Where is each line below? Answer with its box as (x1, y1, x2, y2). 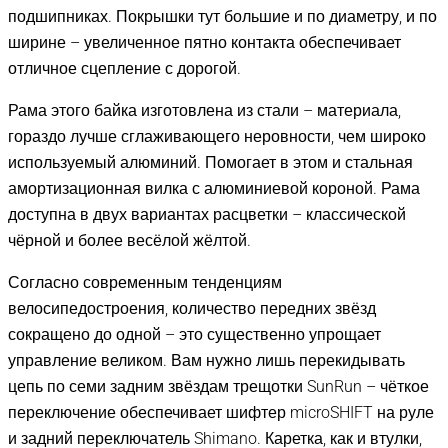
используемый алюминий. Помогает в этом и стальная (8, 152, 413, 172)
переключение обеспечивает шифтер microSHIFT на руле (8, 402, 434, 422)
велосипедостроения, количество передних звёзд (8, 298, 376, 318)
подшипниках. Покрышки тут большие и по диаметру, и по (8, 6, 437, 26)
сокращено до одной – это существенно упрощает (8, 324, 381, 344)
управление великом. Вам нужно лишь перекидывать (8, 350, 405, 370)
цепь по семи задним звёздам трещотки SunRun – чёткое (8, 376, 429, 396)
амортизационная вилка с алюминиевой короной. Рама (8, 178, 420, 198)
